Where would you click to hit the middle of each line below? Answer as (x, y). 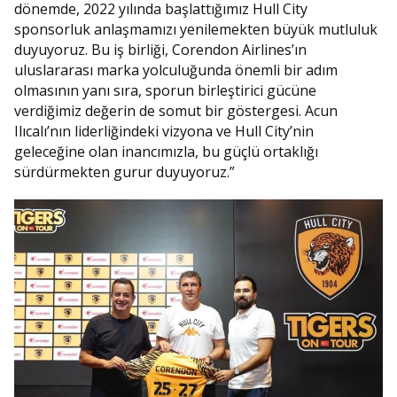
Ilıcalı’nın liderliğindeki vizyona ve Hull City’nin (164, 132)
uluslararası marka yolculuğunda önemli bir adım (176, 70)
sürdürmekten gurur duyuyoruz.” (125, 172)
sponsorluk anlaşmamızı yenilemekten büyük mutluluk (196, 30)
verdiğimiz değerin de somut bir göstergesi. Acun (176, 111)
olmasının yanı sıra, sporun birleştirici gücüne (165, 91)
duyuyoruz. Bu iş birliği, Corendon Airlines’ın (160, 50)
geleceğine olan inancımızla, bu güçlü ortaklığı (166, 152)
